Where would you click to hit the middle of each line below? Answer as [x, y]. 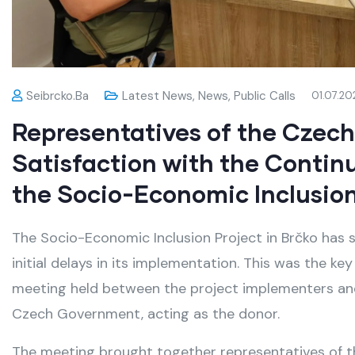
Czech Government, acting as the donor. [146, 314]
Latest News [157, 96]
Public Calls [265, 96]
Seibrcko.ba [57, 96]
